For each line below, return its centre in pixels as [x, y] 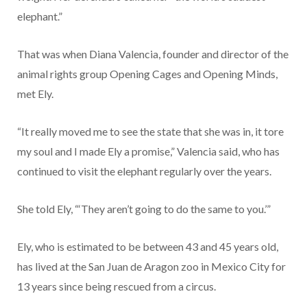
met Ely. [35, 94]
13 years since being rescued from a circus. [116, 286]
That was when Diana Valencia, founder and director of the [153, 54]
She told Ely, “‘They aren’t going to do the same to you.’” [144, 209]
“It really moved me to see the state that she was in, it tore [150, 132]
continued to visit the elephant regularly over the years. [144, 171]
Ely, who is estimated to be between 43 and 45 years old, [148, 247]
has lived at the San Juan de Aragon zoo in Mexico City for [151, 267]
